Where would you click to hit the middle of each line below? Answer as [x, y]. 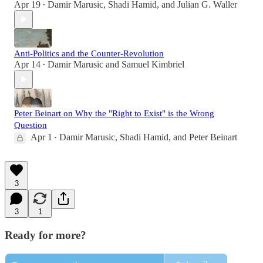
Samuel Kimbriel [153, 65]
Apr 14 [27, 65]
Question [31, 125]
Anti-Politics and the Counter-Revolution [89, 54]
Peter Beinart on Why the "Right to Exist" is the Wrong [114, 114]
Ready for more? [45, 235]
